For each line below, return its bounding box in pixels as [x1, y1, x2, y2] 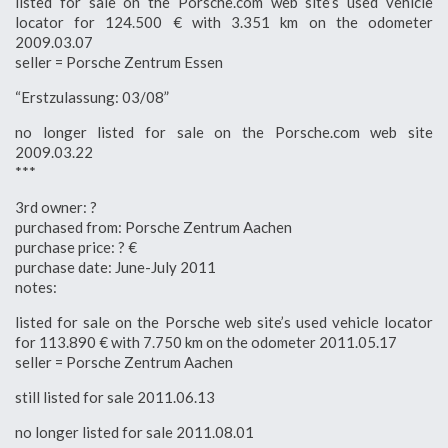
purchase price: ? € [15, 237, 137, 256]
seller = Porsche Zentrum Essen [15, 52, 223, 71]
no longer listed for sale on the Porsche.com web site [15, 122, 433, 141]
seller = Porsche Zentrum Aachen [15, 352, 233, 371]
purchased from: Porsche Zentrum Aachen [15, 217, 292, 236]
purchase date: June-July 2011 [15, 257, 216, 276]
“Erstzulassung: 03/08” [15, 87, 169, 106]
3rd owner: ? [15, 197, 97, 216]
